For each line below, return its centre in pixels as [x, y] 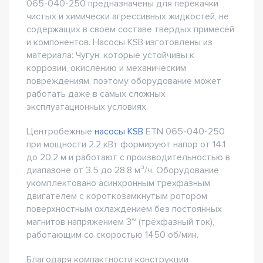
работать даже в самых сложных [96, 94]
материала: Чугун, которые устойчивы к [110, 55]
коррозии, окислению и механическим [106, 68]
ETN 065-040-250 [184, 132]
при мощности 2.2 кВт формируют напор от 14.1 [126, 145]
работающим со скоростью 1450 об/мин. [112, 235]
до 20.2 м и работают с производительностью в [128, 158]
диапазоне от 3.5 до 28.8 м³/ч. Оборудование [123, 171]
